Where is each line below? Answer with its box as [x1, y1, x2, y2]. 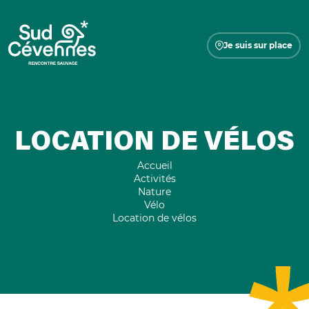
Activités [133, 172, 176, 185]
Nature [138, 185, 171, 198]
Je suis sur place [223, 39, 292, 50]
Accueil [137, 159, 172, 172]
